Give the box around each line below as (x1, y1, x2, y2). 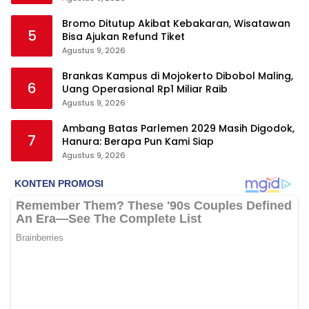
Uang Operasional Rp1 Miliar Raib (62, 82, 228, 97)
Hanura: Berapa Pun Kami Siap (62, 134, 214, 149)
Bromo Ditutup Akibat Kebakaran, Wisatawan (62, 17, 290, 31)
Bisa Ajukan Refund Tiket (62, 30, 185, 44)
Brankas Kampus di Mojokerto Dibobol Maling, (62, 69, 293, 83)
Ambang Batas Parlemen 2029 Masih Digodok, (62, 121, 295, 136)
